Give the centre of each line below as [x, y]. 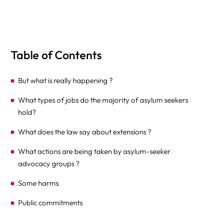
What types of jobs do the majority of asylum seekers [103, 100]
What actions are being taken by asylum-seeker [95, 151]
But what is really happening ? [66, 80]
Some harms [39, 183]
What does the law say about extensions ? [85, 132]
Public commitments [51, 203]
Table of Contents [56, 55]
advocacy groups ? [49, 164]
